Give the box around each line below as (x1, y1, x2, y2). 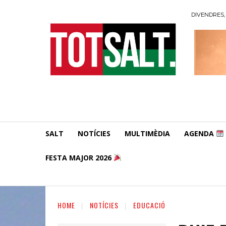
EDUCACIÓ (133, 199, 165, 210)
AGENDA (184, 128, 216, 138)
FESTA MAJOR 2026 (45, 152, 114, 162)
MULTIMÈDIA (125, 128, 170, 138)
